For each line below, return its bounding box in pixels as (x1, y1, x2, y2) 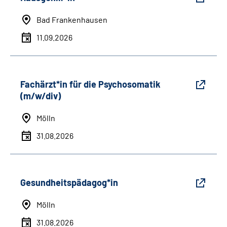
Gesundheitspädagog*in (20, 177, 118, 188)
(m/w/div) (20, 90, 61, 102)
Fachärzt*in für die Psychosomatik (20, 79, 161, 90)
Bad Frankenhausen (36, 15, 107, 25)
